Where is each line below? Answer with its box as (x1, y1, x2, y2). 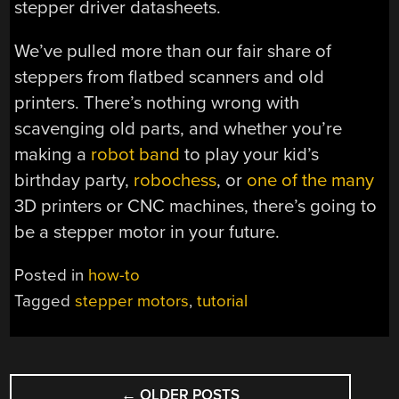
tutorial (197, 291, 248, 312)
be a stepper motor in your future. (14, 220, 281, 243)
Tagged (14, 291, 76, 312)
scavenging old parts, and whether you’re (14, 117, 343, 140)
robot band (91, 142, 181, 166)
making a (14, 142, 92, 166)
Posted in (14, 265, 89, 286)
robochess (134, 168, 217, 191)
